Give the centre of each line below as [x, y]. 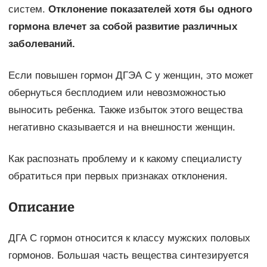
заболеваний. [41, 44]
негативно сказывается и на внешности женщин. [122, 128]
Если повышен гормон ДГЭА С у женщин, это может [131, 76]
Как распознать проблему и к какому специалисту [125, 159]
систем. [28, 10]
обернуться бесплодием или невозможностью [117, 93]
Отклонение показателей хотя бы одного [150, 10]
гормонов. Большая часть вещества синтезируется [128, 256]
